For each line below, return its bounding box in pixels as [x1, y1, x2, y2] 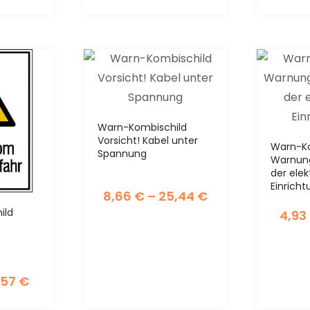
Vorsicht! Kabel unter [97, 133, 198, 147]
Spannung [97, 146, 147, 161]
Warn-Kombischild [97, 120, 187, 134]
